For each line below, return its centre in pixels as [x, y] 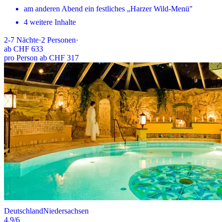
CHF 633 [28, 49]
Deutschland [24, 211]
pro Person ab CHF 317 [41, 57]
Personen [61, 40]
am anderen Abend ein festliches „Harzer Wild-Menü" [108, 8]
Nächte [28, 40]
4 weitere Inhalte [50, 22]
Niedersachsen [66, 211]
